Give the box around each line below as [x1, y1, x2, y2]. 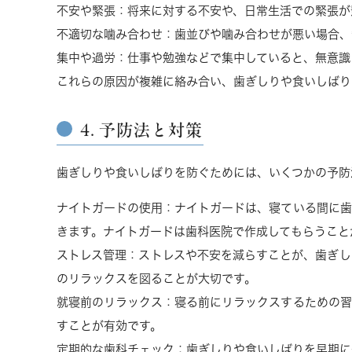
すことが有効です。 [57, 319, 162, 332]
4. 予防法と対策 [80, 121, 203, 138]
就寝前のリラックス [57, 295, 163, 308]
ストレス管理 [57, 248, 127, 261]
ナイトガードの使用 [57, 201, 163, 214]
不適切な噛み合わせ [57, 28, 163, 40]
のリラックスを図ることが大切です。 [57, 272, 256, 284]
